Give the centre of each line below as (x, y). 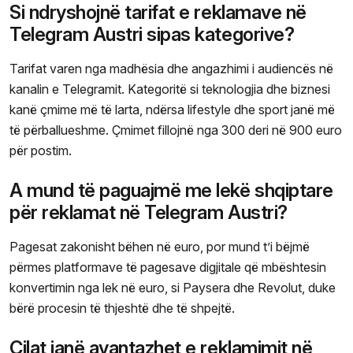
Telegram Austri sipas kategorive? (152, 35)
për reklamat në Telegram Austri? (149, 213)
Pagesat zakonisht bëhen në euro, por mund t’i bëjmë (160, 247)
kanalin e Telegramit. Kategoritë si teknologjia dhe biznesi (170, 89)
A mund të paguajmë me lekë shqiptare (171, 191)
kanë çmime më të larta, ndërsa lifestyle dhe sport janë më (172, 110)
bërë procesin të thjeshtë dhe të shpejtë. (122, 308)
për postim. (41, 151)
